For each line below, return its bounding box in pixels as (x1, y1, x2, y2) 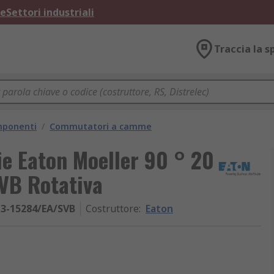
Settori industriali (6, 6, 94, 19)
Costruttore (86, 202, 139, 215)
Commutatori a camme (50, 120, 152, 132)
